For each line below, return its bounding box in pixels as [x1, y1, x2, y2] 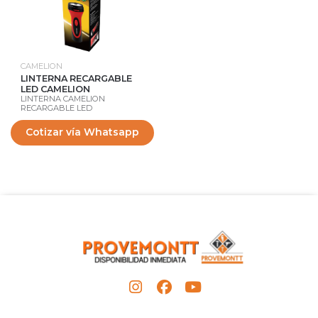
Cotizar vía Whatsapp [26, 126, 139, 139]
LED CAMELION [21, 83, 90, 94]
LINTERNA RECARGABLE [21, 72, 132, 84]
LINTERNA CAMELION [21, 93, 105, 104]
